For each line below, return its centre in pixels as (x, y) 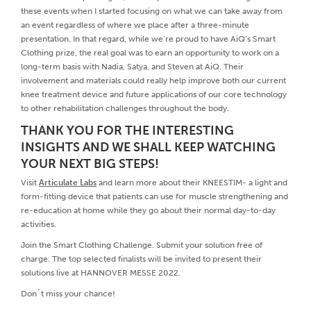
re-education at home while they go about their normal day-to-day (148, 210)
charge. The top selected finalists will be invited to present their (141, 259)
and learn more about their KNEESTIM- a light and (192, 182)
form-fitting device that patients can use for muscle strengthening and (154, 196)
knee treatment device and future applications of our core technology (154, 94)
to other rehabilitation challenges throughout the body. (125, 108)
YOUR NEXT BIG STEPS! (90, 163)
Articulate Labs (68, 182)
